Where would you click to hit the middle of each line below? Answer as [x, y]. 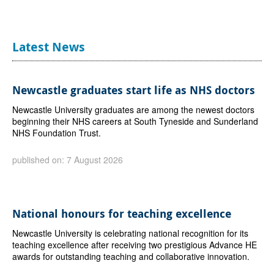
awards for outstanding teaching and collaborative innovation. [131, 256]
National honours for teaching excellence [121, 213]
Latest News [48, 46]
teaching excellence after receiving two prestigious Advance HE [134, 244]
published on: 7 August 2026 [67, 159]
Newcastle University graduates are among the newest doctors [133, 109]
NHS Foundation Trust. [56, 132]
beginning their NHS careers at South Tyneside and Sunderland [135, 121]
